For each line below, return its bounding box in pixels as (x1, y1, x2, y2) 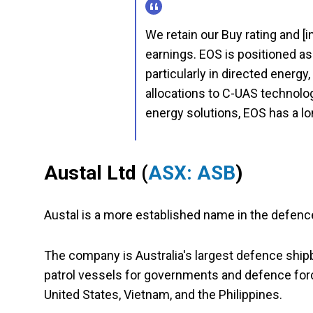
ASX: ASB (148, 161, 235, 185)
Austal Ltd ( (44, 161, 148, 185)
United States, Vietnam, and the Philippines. (44, 287, 285, 303)
